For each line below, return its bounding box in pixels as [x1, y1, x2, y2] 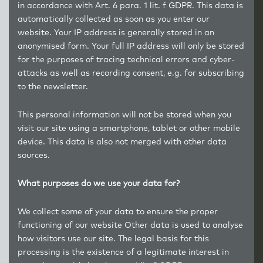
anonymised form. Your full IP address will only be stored [18, 42, 244, 50]
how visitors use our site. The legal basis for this [18, 235, 209, 243]
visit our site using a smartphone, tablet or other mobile [18, 124, 240, 133]
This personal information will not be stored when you [18, 111, 231, 119]
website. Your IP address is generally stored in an [18, 29, 214, 37]
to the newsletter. [18, 83, 88, 91]
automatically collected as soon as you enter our [18, 15, 210, 23]
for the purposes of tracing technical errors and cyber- [18, 56, 235, 64]
